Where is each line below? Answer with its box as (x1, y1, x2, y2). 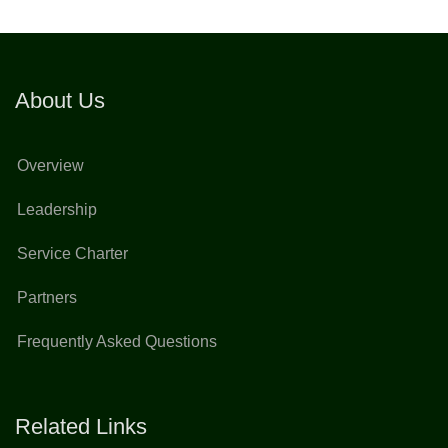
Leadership (17, 201, 97, 218)
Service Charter (17, 245, 128, 262)
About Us (15, 88, 105, 113)
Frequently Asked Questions (17, 333, 217, 350)
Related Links (15, 414, 147, 439)
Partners (17, 289, 77, 306)
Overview (17, 157, 84, 174)
